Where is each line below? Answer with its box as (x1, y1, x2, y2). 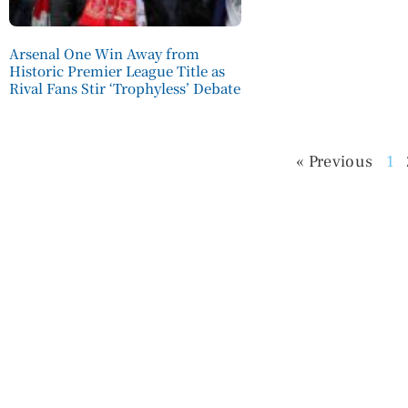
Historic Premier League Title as (9, 61, 225, 81)
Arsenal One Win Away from (9, 44, 199, 64)
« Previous (296, 151, 373, 173)
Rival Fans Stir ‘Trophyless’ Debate (9, 78, 240, 98)
